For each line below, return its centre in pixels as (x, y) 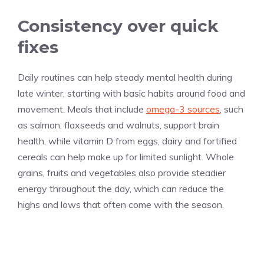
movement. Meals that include (82, 109)
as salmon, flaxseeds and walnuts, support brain (118, 125)
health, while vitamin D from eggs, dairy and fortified (127, 141)
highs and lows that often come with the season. (121, 205)
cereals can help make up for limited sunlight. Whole (126, 157)
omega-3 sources (183, 109)
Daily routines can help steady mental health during (125, 77)
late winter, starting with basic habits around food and (131, 93)
